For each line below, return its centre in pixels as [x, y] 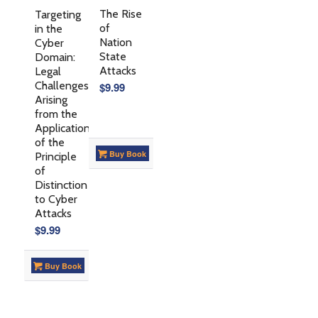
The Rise [120, 14]
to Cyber [56, 199]
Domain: [55, 57]
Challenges [61, 86]
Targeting [57, 15]
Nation [115, 43]
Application [62, 128]
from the [56, 114]
